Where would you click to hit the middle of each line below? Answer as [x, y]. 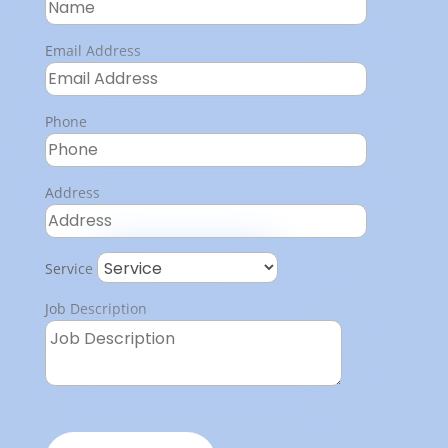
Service [68, 268]
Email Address [92, 50]
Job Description [95, 308]
